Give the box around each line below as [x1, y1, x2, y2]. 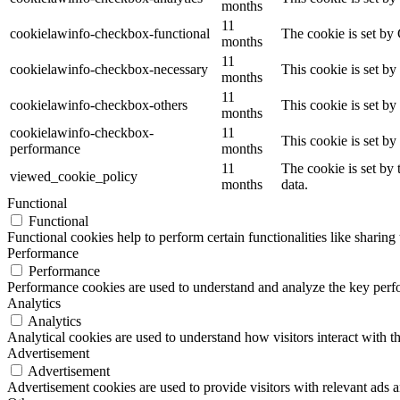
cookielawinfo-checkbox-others [10, 96, 187, 112]
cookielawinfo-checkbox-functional [10, 25, 210, 41]
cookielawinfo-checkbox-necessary [10, 61, 208, 77]
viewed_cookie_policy [10, 168, 137, 184]
